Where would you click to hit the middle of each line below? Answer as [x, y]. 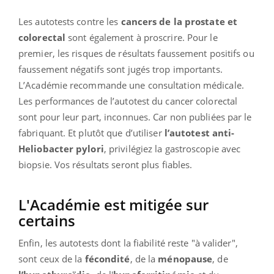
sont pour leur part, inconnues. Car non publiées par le [135, 117]
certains [47, 220]
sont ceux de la [52, 258]
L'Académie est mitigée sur [113, 204]
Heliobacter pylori [61, 148]
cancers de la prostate [173, 21]
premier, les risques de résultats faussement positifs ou [136, 53]
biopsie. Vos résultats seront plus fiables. [106, 164]
